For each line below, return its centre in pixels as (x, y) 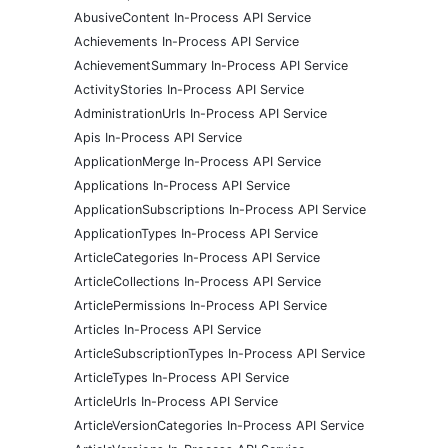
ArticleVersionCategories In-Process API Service (219, 426)
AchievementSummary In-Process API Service (211, 66)
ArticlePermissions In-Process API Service (200, 306)
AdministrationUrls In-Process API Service (200, 114)
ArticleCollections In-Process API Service (197, 282)
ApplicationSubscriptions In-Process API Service (220, 210)
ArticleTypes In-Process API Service (181, 378)
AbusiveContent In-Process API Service (192, 18)
